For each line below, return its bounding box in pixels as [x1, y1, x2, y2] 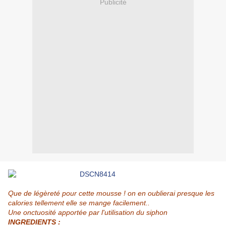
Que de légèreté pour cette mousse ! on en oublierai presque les [8, 189, 214, 198]
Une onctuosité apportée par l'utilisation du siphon [8, 208, 167, 217]
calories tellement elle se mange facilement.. [8, 199, 150, 207]
